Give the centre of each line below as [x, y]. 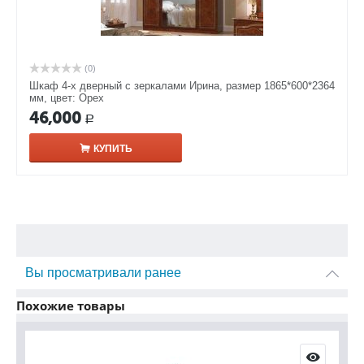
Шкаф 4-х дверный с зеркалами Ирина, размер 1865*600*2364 [182, 86]
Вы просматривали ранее [103, 273]
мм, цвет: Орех [67, 98]
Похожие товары [71, 305]
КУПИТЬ [113, 149]
